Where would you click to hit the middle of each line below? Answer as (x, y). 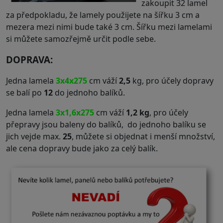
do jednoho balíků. (89, 92)
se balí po (25, 92)
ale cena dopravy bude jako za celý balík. (82, 148)
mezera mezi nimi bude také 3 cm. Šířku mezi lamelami (109, 27)
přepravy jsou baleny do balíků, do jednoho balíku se (106, 124)
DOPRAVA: (29, 59)
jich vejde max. (34, 136)
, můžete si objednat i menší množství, (143, 136)
